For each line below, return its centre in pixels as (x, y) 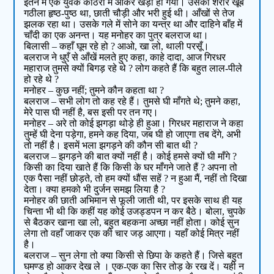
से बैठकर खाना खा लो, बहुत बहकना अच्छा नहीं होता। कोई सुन (132, 223)
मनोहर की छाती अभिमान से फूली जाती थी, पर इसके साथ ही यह (133, 201)
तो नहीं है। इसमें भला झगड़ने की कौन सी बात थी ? (111, 146)
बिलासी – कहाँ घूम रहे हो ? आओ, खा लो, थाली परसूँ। (117, 46)
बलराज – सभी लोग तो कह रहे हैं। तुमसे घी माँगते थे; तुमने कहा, (132, 102)
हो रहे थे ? (42, 80)
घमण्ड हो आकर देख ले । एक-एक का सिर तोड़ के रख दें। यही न (134, 267)
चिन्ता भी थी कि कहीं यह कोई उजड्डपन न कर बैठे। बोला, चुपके (135, 212)
